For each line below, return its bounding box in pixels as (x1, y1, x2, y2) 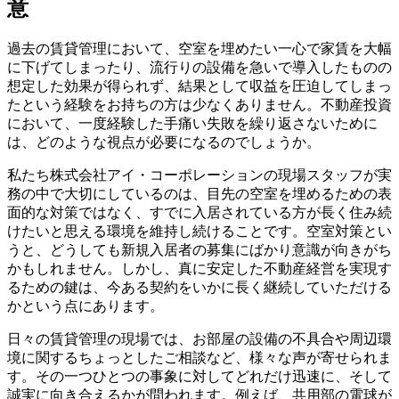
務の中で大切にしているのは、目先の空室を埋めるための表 (7, 186, 392, 202)
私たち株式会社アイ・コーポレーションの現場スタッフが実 (7, 167, 392, 183)
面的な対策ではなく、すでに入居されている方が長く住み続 (7, 205, 392, 221)
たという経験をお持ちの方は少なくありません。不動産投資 (7, 97, 392, 113)
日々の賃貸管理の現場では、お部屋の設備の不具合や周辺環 (7, 331, 392, 347)
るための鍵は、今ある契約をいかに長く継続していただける (7, 280, 392, 296)
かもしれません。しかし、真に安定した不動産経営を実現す (7, 261, 392, 277)
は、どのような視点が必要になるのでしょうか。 (7, 134, 321, 151)
